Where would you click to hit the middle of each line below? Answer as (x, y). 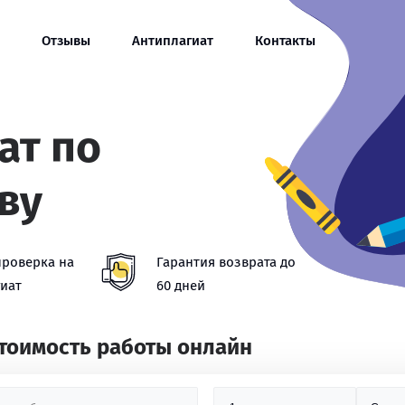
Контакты (285, 41)
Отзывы (66, 41)
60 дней (181, 286)
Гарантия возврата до (226, 262)
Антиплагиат (173, 41)
